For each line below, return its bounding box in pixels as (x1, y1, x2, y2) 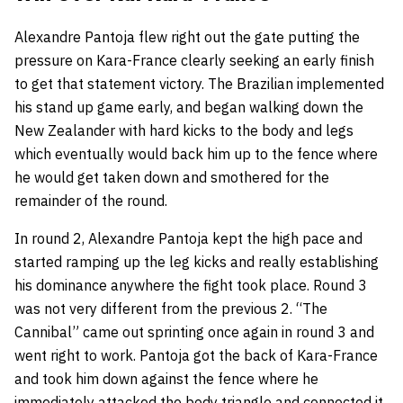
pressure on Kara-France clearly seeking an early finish (14, 51, 374, 70)
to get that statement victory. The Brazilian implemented (14, 75, 384, 94)
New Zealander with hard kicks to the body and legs (14, 121, 354, 140)
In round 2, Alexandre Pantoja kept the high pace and (14, 229, 363, 248)
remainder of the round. (14, 192, 167, 210)
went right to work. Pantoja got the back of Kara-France (14, 346, 378, 365)
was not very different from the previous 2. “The (14, 300, 327, 318)
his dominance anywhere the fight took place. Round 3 (14, 276, 367, 295)
